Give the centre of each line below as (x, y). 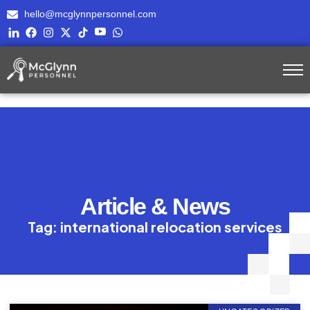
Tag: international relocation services (155, 227)
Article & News (155, 206)
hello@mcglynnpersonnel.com (90, 14)
